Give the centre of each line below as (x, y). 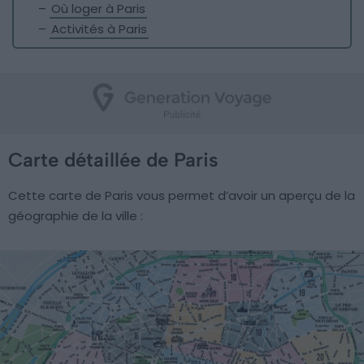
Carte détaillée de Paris (113, 160)
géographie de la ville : (76, 216)
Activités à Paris (99, 29)
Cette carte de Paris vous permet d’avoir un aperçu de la (182, 195)
